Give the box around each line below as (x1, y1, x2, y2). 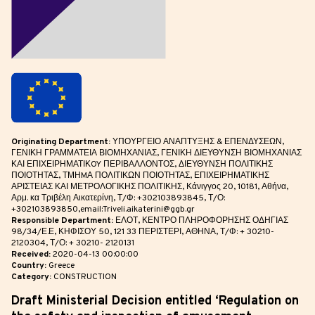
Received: (11, 249, 51, 261)
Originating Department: (11, 136, 110, 148)
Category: (11, 271, 51, 283)
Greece (46, 260, 75, 272)
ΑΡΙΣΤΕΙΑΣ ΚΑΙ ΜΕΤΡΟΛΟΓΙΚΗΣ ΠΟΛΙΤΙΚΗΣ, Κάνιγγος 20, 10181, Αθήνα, (11, 181, 288, 193)
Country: (11, 260, 46, 272)
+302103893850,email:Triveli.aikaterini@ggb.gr (11, 204, 195, 216)
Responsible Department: (11, 215, 113, 227)
